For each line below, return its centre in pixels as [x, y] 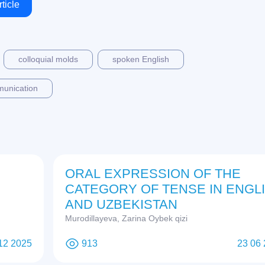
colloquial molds [48, 59]
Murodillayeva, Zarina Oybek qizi [126, 219]
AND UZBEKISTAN [121, 205]
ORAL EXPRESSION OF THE [153, 174]
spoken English [141, 59]
